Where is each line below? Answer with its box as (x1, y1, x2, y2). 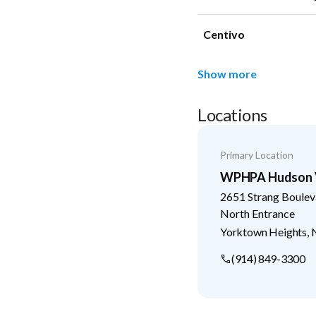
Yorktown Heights (220, 224, 308, 238)
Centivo (203, 27, 245, 41)
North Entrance (220, 206, 295, 220)
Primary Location (220, 148, 293, 161)
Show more (197, 67, 257, 80)
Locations (197, 104, 267, 125)
